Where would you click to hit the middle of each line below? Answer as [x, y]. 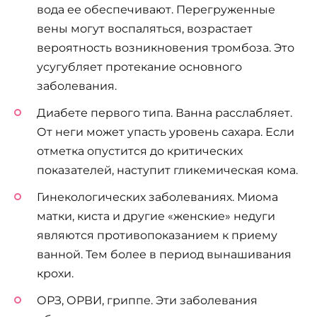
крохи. [55, 274]
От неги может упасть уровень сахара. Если [166, 132]
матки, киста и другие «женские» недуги [156, 217]
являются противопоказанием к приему [157, 236]
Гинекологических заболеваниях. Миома [157, 197]
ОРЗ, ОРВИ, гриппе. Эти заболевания [147, 301]
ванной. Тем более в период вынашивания [164, 255]
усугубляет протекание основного [139, 67]
